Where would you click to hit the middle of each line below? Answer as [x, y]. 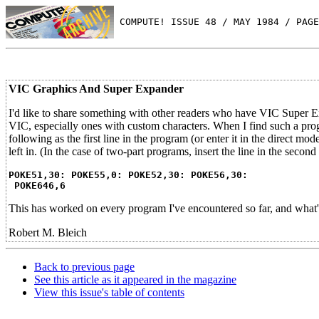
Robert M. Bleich [48, 232]
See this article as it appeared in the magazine [135, 279]
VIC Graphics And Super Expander [96, 89]
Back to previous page [84, 267]
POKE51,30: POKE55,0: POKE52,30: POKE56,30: [128, 175]
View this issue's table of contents [109, 292]
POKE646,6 [40, 185]
